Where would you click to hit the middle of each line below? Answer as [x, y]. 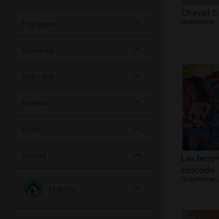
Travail [34, 155]
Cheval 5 [199, 12]
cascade [197, 170]
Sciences [38, 50]
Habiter [62, 188]
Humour [35, 102]
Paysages [39, 23]
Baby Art [38, 76]
